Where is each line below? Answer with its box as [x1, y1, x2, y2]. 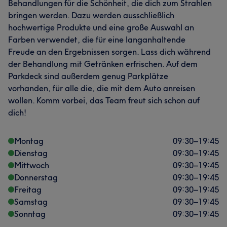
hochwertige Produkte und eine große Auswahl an [8, 22, 194, 32]
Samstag [14, 197, 48, 207]
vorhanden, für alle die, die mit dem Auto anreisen [8, 83, 195, 93]
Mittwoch [14, 160, 49, 170]
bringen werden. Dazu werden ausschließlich [8, 10, 174, 20]
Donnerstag [14, 172, 58, 182]
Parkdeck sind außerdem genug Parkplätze [8, 71, 168, 81]
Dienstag [14, 148, 48, 158]
